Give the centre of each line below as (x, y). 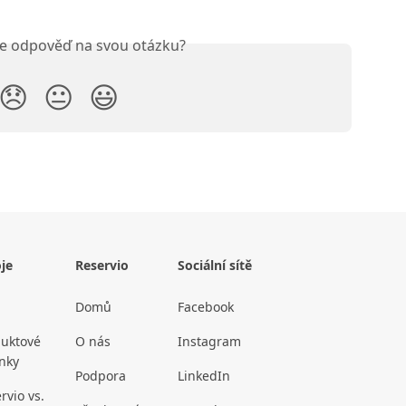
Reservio (102, 266)
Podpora (101, 376)
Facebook (206, 307)
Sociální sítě (215, 266)
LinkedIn (204, 376)
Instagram (209, 342)
